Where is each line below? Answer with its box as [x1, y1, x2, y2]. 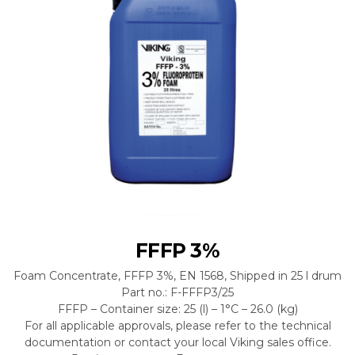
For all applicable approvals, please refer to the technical [24, 318, 331, 333]
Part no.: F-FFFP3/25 [121, 284, 234, 300]
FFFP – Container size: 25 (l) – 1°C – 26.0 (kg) [57, 301, 298, 316]
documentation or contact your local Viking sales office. [24, 334, 331, 349]
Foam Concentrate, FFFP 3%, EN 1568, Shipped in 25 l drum [13, 268, 342, 283]
